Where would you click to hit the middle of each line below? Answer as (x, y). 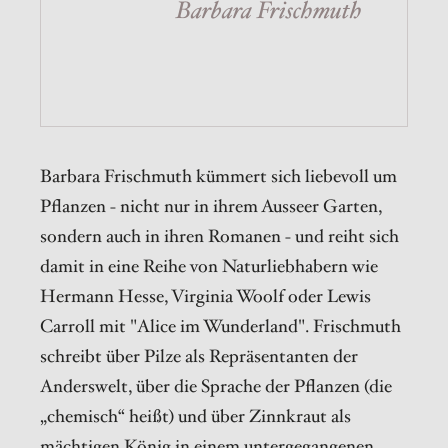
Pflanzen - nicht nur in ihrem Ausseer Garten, (211, 206)
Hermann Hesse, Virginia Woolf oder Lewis (205, 296)
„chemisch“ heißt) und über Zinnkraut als (195, 416)
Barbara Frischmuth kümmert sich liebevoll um (218, 176)
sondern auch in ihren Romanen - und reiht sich (219, 236)
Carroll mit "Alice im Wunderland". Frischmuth (220, 326)
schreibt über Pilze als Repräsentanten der (199, 356)
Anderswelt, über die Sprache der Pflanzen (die (216, 386)
